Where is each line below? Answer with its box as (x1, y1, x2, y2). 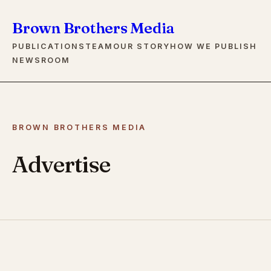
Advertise (12, 150, 111, 179)
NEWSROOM (12, 56, 70, 65)
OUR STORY (113, 42, 170, 51)
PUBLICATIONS (12, 42, 85, 51)
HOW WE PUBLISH (170, 42, 257, 51)
